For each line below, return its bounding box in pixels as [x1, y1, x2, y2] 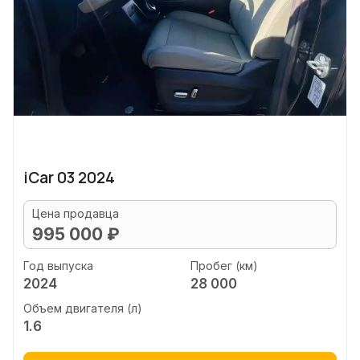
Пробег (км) [190, 258, 258, 272]
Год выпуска [23, 258, 93, 272]
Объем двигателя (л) [23, 301, 142, 315]
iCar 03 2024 [23, 167, 115, 188]
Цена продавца [32, 207, 119, 220]
